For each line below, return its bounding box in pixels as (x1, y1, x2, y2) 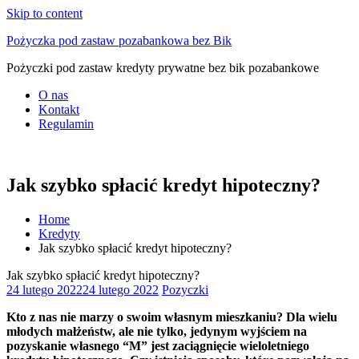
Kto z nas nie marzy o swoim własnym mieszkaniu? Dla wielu (6, 309, 337, 324)
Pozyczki (162, 282, 208, 296)
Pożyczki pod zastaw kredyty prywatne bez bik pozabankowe (6, 61, 319, 75)
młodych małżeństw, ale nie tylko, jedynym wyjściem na (6, 324, 307, 338)
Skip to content (6, 6, 83, 20)
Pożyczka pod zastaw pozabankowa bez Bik (6, 34, 232, 47)
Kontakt (38, 103, 79, 116)
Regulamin (38, 117, 94, 131)
